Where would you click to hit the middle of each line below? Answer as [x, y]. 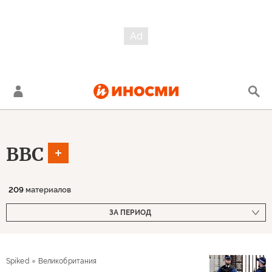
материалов [47, 190]
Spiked [18, 261]
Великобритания [67, 261]
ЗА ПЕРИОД [130, 212]
